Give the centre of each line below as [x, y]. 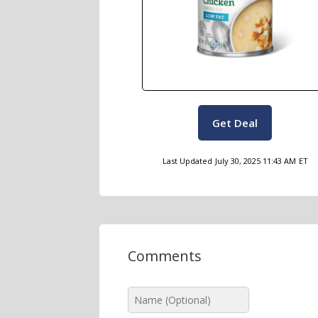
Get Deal [235, 123]
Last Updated [187, 161]
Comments [165, 256]
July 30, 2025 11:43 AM [255, 161]
